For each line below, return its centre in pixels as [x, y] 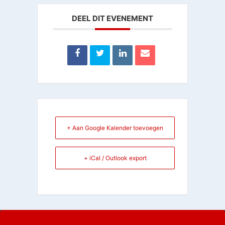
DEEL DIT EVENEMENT [113, 18]
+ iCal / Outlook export [115, 158]
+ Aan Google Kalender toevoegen [115, 128]
